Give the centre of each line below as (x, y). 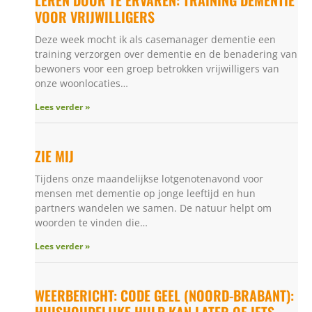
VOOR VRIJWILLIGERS (95, 16)
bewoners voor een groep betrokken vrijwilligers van (157, 68)
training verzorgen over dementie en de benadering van (166, 54)
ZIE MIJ (54, 156)
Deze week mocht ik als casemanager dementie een (155, 39)
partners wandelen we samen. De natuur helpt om (153, 208)
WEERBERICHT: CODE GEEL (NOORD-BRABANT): (164, 295)
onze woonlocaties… (81, 83)
